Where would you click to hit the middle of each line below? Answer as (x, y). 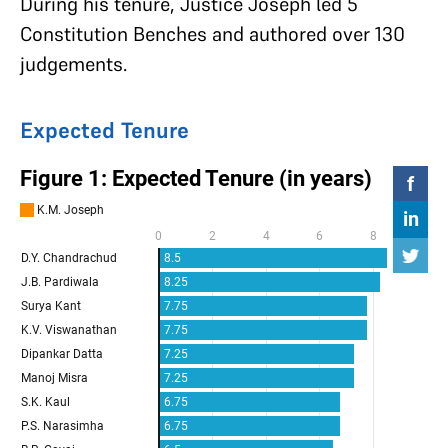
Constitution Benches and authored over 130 (212, 33)
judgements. (73, 63)
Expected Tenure (104, 129)
